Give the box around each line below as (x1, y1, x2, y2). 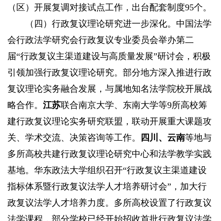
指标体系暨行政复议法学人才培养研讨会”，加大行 (7, 182, 207, 192)
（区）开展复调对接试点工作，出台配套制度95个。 (7, 2, 212, 13)
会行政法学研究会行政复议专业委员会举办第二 (7, 35, 194, 45)
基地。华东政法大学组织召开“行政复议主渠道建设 (7, 165, 207, 176)
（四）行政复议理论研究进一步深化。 (25, 19, 176, 29)
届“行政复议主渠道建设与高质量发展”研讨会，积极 (7, 51, 211, 62)
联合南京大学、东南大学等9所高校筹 (61, 100, 207, 110)
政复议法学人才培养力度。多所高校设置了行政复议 (7, 198, 212, 208)
